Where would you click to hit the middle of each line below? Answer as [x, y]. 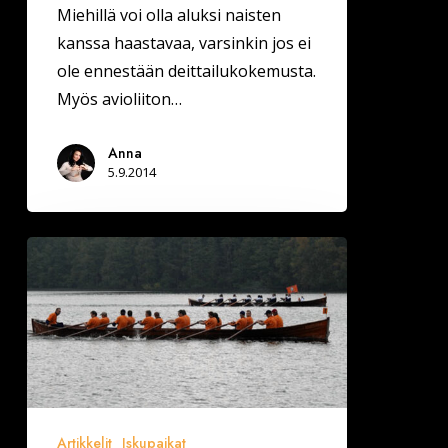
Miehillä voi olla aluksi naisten [168, 15]
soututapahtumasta [100, 306]
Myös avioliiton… [119, 99]
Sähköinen [65, 250]
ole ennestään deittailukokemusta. [186, 71]
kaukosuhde [72, 278]
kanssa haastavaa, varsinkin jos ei [183, 43]
